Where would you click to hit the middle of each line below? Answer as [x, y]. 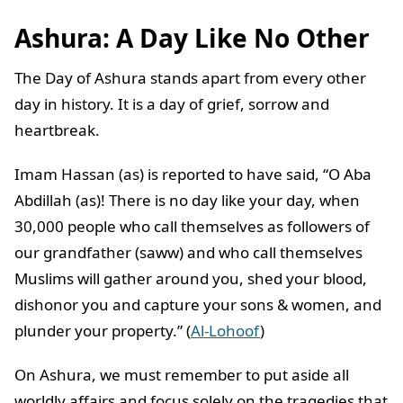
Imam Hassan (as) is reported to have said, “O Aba [193, 175]
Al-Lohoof [225, 331]
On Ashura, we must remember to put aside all [182, 375]
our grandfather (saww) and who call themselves [188, 253]
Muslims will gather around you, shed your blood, [191, 279]
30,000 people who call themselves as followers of [192, 227]
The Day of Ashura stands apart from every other [190, 78]
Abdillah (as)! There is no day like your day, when [187, 201]
